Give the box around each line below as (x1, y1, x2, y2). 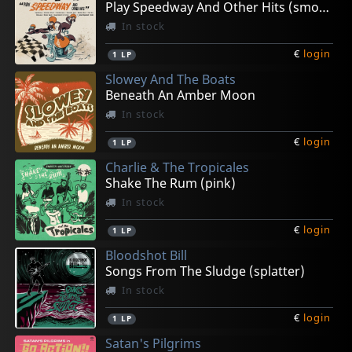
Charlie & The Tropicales (105, 158, 250, 176)
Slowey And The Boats (105, 70, 236, 88)
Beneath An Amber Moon (105, 86, 256, 104)
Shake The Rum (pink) (105, 174, 236, 192)
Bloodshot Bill (105, 246, 188, 264)
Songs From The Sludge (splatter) (105, 262, 306, 280)
